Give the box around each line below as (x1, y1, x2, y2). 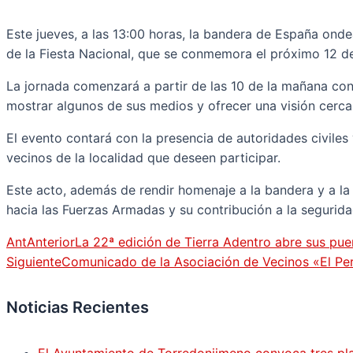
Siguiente (6, 254, 61, 269)
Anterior (27, 234, 75, 250)
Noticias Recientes (6, 298, 149, 318)
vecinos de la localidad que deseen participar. (6, 150, 281, 165)
